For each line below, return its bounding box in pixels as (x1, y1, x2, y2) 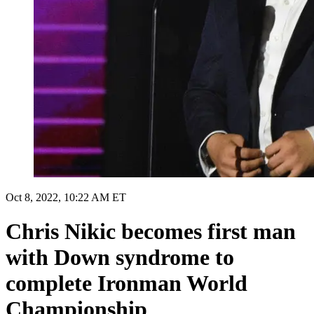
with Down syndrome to (6, 245, 234, 271)
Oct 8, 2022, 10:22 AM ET (6, 191, 126, 203)
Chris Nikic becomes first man (6, 219, 296, 245)
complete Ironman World (6, 271, 247, 296)
